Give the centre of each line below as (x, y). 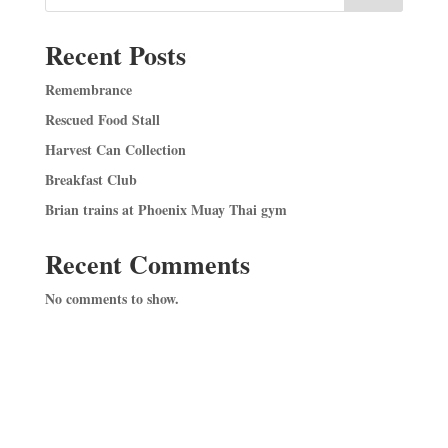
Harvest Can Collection (115, 149)
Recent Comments (147, 264)
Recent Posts (115, 55)
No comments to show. (111, 298)
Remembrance (88, 89)
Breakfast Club (90, 179)
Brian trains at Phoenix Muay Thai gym (165, 209)
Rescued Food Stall (102, 119)
